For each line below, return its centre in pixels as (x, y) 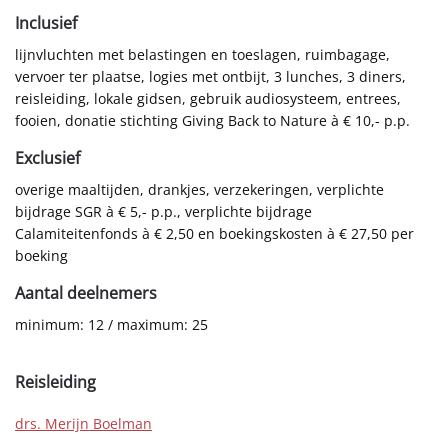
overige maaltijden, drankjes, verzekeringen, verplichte (199, 189)
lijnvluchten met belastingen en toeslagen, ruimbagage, (202, 54)
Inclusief (46, 22)
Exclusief (47, 157)
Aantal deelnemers (86, 292)
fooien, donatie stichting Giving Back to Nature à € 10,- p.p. (212, 120)
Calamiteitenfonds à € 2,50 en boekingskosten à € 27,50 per (214, 233)
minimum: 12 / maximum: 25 (111, 324)
